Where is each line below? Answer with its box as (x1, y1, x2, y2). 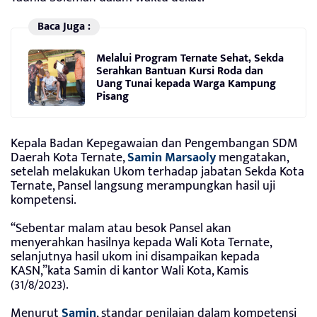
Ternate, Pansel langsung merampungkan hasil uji (11, 175, 275, 197)
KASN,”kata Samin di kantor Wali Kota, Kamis (11, 260, 248, 282)
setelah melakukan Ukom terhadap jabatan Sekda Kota (11, 161, 304, 183)
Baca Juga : (37, 16, 91, 36)
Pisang (96, 87, 129, 107)
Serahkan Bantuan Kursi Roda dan (96, 62, 263, 81)
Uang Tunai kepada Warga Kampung (96, 74, 276, 94)
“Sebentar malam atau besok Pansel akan (11, 217, 231, 239)
